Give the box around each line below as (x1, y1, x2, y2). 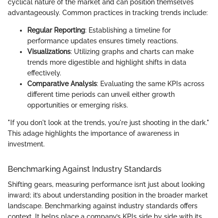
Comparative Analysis (27, 79, 97, 88)
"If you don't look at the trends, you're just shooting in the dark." (8, 118, 209, 127)
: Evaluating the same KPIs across (97, 79, 204, 88)
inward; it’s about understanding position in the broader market (8, 191, 208, 199)
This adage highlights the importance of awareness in (8, 129, 179, 137)
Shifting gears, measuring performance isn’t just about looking (8, 180, 205, 188)
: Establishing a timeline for (85, 26, 171, 34)
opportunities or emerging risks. (27, 101, 128, 109)
